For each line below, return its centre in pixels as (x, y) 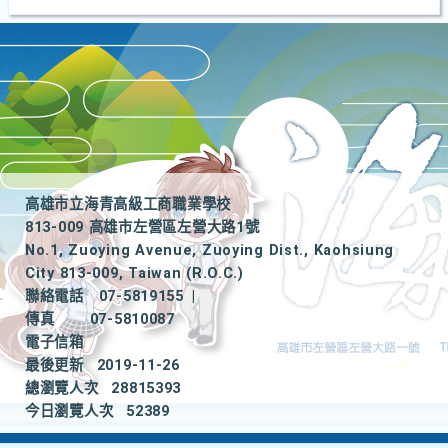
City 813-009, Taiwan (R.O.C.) (134, 273)
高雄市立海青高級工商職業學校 (128, 204)
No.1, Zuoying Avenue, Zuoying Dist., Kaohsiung (210, 250)
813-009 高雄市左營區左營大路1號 (142, 227)
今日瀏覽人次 (69, 411)
